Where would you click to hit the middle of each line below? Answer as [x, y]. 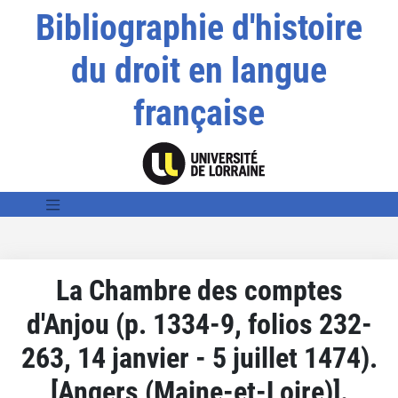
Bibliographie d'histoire [199, 28]
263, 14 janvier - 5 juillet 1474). [199, 358]
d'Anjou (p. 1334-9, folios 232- [199, 324]
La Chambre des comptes [199, 290]
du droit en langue [199, 71]
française [199, 113]
